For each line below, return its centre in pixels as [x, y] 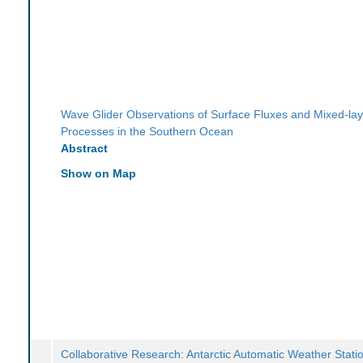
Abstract [85, 148]
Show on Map [99, 173]
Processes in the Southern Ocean [147, 131]
